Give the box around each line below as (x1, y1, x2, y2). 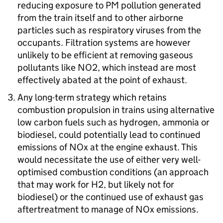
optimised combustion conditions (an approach (17, 166, 209, 178)
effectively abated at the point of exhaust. (17, 74, 187, 86)
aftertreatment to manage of (17, 204, 135, 215)
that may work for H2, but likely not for (17, 179, 174, 190)
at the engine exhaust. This (88, 141, 198, 153)
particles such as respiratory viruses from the (17, 24, 201, 36)
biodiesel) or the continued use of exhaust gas (17, 191, 204, 203)
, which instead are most (98, 62, 196, 73)
